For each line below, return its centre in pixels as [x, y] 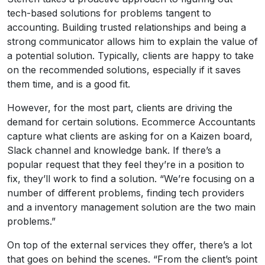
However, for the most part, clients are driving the [120, 107]
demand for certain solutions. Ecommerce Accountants [131, 122]
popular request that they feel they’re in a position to [126, 164]
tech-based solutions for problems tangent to [109, 13]
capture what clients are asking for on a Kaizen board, [130, 136]
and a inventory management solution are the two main [131, 207]
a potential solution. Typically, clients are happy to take [130, 55]
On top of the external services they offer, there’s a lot [130, 245]
